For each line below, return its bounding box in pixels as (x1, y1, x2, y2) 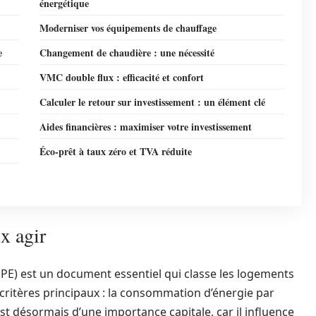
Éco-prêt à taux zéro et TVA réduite (39, 144, 192, 159)
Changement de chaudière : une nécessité (39, 45, 214, 60)
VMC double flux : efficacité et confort (39, 70, 204, 85)
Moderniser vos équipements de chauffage (39, 20, 217, 35)
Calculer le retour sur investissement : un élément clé (39, 95, 265, 109)
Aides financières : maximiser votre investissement (39, 119, 252, 134)
